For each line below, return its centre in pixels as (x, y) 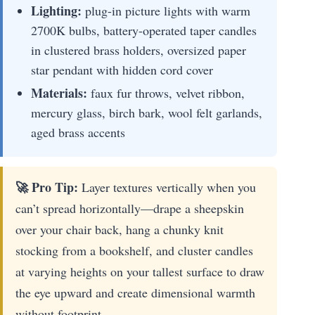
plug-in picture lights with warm (166, 10)
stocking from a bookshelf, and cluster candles (134, 250)
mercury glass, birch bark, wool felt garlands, (147, 112)
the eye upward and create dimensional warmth (135, 292)
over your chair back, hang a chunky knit (120, 229)
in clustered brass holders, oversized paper (139, 50)
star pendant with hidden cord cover (122, 69)
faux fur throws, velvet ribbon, (166, 92)
